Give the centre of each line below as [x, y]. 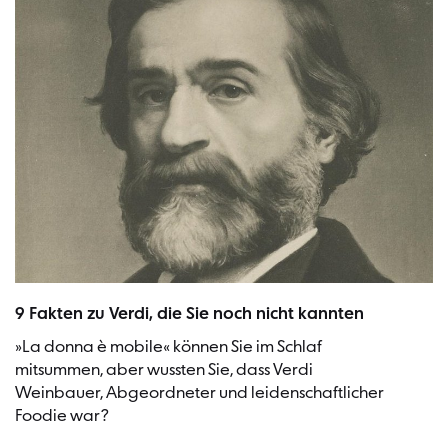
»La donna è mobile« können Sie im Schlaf [168, 347]
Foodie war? [62, 416]
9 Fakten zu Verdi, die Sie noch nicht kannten [189, 314]
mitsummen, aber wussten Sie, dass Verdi [164, 370]
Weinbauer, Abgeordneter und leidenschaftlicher [199, 393]
